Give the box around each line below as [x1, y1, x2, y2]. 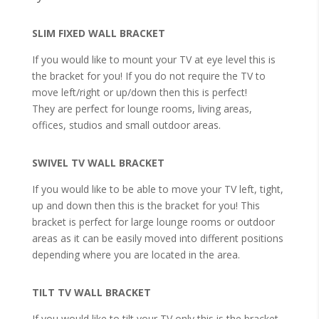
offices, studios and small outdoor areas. [31, 117, 221, 132]
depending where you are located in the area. [31, 247, 243, 261]
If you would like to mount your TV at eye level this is [31, 52, 276, 66]
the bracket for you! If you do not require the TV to [31, 68, 266, 83]
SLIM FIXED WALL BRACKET [31, 26, 165, 40]
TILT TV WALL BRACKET [31, 285, 151, 299]
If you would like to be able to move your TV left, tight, [31, 182, 283, 196]
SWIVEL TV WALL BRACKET [31, 155, 164, 169]
